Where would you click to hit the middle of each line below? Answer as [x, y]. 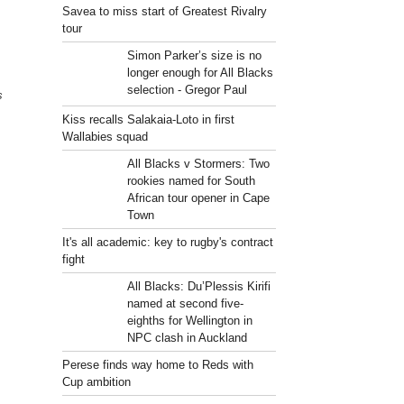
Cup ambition [97, 382]
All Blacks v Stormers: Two [198, 164]
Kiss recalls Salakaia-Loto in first [149, 119]
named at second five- [185, 303]
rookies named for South [191, 181]
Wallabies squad [106, 137]
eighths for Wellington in [189, 321]
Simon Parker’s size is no [194, 55]
